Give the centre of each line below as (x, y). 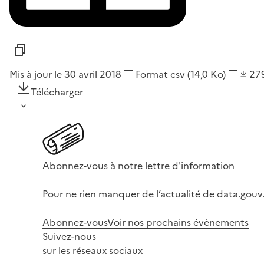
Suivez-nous (69, 236)
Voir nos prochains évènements (178, 222)
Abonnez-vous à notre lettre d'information (138, 165)
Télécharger (57, 92)
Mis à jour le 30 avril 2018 (65, 74)
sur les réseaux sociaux (93, 250)
